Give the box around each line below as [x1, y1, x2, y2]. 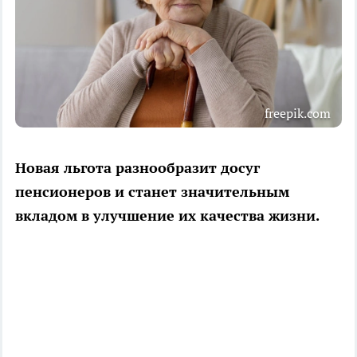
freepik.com [265, 104, 331, 121]
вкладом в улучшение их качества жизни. [15, 206, 320, 225]
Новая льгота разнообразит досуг [15, 158, 260, 177]
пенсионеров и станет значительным [15, 182, 289, 201]
